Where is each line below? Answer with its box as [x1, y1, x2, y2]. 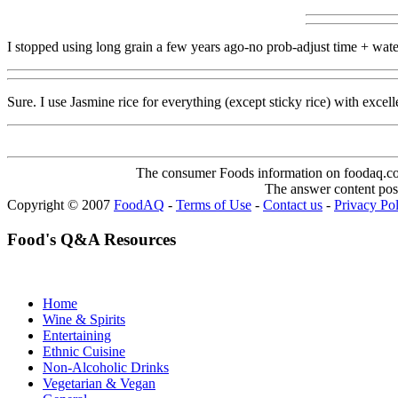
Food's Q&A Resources [7, 229, 176, 249]
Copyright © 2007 [7, 196, 114, 212]
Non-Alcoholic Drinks [43, 360, 169, 376]
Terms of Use [176, 196, 251, 212]
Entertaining [43, 328, 111, 344]
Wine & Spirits [43, 312, 125, 328]
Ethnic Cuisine [43, 344, 125, 360]
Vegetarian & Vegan [43, 376, 155, 392]
